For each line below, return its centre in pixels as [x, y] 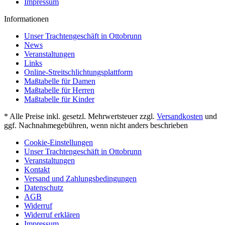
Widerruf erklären [52, 214]
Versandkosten [180, 116]
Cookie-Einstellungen [59, 142]
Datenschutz [44, 187]
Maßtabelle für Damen [60, 81]
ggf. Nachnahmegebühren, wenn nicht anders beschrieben [96, 125]
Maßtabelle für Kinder [59, 99]
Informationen [26, 19]
